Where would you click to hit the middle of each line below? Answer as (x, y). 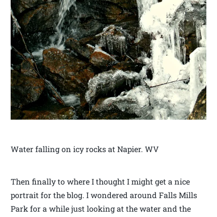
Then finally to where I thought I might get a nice (101, 181)
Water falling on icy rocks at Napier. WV (85, 149)
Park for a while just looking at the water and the (101, 208)
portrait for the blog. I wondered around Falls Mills (104, 195)
